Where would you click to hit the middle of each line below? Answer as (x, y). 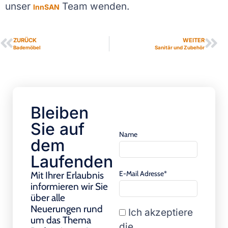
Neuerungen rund (67, 209)
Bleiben (60, 113)
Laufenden (72, 162)
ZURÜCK (25, 40)
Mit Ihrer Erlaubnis (67, 176)
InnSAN (46, 7)
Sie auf (58, 129)
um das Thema (61, 220)
